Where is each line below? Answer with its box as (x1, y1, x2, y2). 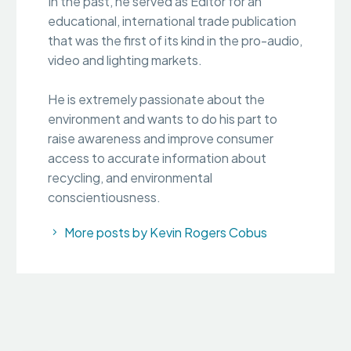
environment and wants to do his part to (48, 110, 277, 127)
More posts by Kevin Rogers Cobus (64, 223, 267, 241)
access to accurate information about (48, 149, 266, 166)
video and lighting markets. (48, 51, 202, 68)
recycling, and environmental (48, 168, 212, 186)
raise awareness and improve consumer (48, 129, 273, 147)
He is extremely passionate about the (48, 90, 265, 107)
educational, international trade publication (48, 12, 296, 29)
